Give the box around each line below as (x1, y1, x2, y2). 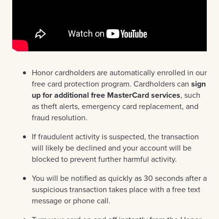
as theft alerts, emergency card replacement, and (32, 101, 198, 112)
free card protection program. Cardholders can (32, 78, 191, 89)
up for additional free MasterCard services (32, 89, 180, 101)
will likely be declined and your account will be (32, 142, 192, 153)
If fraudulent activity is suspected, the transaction (32, 131, 199, 142)
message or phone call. (32, 195, 110, 206)
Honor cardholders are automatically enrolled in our (32, 67, 207, 78)
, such (180, 89, 200, 101)
